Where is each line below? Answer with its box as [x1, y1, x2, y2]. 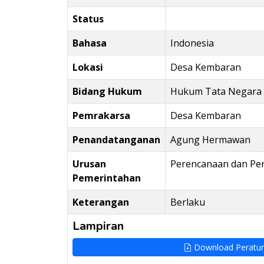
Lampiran [72, 218, 124, 234]
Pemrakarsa [72, 109, 130, 122]
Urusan [72, 157, 106, 170]
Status [72, 12, 104, 25]
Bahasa [72, 37, 107, 49]
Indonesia [170, 37, 214, 49]
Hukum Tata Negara [170, 85, 262, 98]
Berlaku [170, 196, 205, 209]
